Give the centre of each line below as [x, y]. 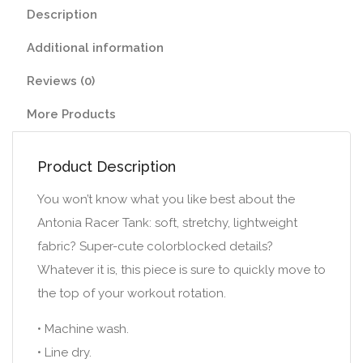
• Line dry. [64, 353]
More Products [71, 115]
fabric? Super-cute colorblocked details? [155, 247]
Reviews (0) [61, 81]
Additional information [95, 48]
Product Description [107, 167]
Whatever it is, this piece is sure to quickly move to [181, 270]
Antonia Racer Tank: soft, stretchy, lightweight [167, 223]
